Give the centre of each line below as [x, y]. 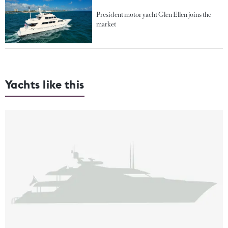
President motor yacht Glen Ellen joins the [154, 14]
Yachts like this [45, 84]
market [106, 24]
